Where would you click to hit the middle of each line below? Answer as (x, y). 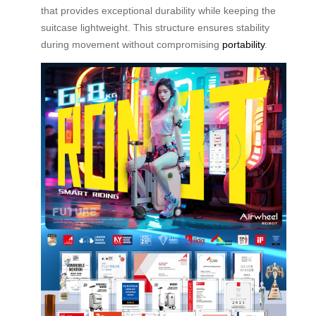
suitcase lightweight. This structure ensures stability (155, 27)
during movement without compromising (132, 44)
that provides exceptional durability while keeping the (158, 10)
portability (243, 44)
